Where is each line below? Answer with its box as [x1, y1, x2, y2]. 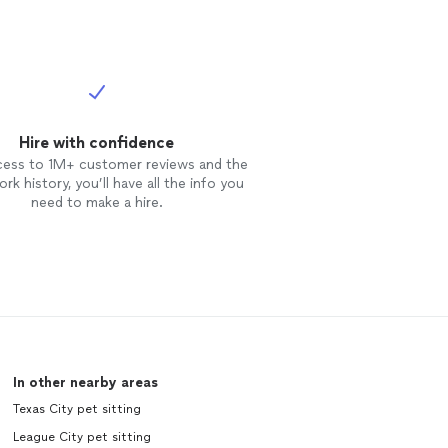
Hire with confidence [19, 133, 175, 152]
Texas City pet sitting [12, 402, 141, 416]
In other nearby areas [12, 374, 158, 391]
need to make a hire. [30, 194, 163, 211]
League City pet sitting [12, 430, 151, 444]
